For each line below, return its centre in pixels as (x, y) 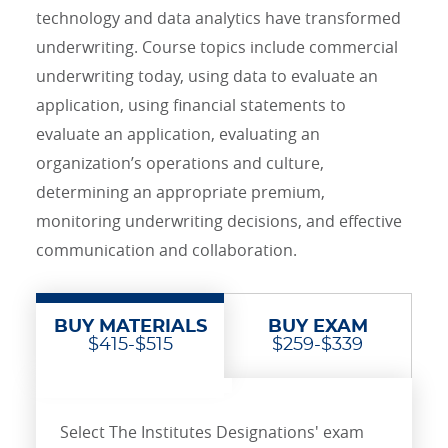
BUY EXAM (317, 327)
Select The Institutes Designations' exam (212, 432)
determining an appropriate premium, (180, 192)
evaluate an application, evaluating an (178, 134)
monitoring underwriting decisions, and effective (219, 221)
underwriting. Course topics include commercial (217, 47)
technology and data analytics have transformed (218, 18)
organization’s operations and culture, (180, 163)
